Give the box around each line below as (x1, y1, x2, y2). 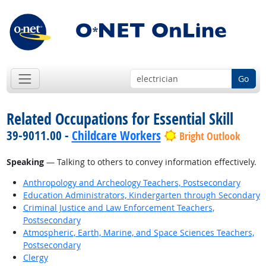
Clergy (23, 252, 48, 264)
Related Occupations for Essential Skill (6, 108, 233, 130)
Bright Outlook (179, 129, 240, 144)
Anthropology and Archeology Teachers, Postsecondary (23, 177, 240, 189)
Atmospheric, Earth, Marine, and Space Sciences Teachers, (23, 227, 254, 239)
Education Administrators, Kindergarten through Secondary (23, 189, 260, 201)
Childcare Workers (71, 127, 161, 144)
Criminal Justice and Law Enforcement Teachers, (23, 202, 214, 214)
